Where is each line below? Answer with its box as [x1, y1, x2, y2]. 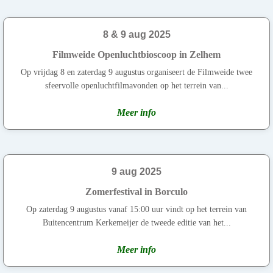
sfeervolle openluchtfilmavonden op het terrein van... [44, 80, 229, 90]
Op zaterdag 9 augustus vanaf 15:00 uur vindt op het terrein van [26, 204, 247, 214]
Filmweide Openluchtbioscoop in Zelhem [52, 49, 221, 60]
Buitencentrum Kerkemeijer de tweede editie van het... [42, 218, 231, 227]
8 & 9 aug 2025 [102, 29, 171, 40]
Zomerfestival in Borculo [85, 186, 188, 197]
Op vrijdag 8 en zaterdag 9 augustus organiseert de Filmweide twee [21, 67, 252, 77]
